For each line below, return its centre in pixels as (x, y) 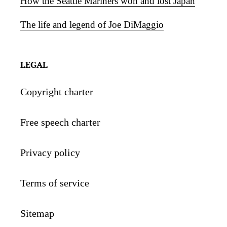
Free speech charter (60, 122)
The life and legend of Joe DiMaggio (92, 25)
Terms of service (55, 183)
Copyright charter (57, 91)
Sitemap (37, 213)
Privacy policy (50, 152)
